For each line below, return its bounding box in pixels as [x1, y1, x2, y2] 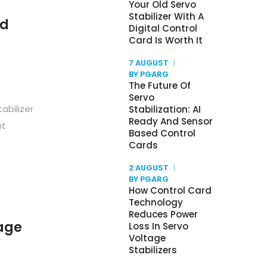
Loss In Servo [129, 220, 188, 232]
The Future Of [129, 79, 191, 92]
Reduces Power [129, 208, 198, 221]
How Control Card [129, 184, 212, 197]
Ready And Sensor [129, 115, 213, 128]
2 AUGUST [129, 162, 169, 173]
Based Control [129, 127, 195, 139]
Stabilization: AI [129, 103, 201, 116]
